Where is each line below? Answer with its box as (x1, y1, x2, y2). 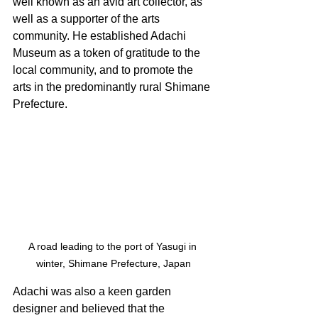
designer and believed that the (13, 302, 168, 314)
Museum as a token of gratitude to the (13, 46, 203, 59)
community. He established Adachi (13, 29, 189, 42)
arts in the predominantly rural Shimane (13, 80, 213, 93)
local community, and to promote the (13, 63, 196, 76)
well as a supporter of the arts (13, 12, 163, 25)
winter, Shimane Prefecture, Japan (36, 257, 191, 269)
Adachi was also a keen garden (13, 285, 174, 297)
